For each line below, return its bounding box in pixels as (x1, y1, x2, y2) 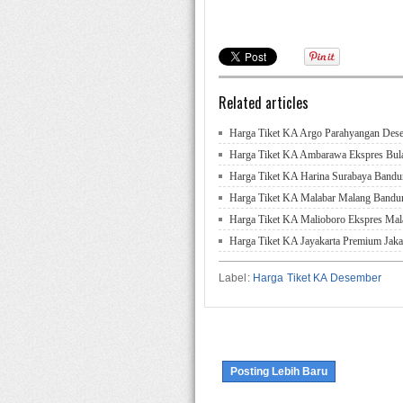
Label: (219, 272, 253, 285)
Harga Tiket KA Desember (252, 272, 382, 285)
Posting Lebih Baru (230, 365, 327, 379)
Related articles (219, 92, 309, 114)
